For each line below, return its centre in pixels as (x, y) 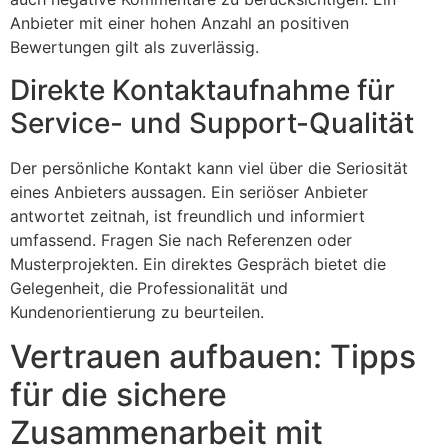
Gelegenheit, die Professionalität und (149, 287)
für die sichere (118, 395)
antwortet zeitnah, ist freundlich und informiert (187, 215)
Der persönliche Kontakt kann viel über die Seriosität (209, 167)
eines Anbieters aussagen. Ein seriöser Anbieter (189, 191)
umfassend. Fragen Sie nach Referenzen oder (181, 239)
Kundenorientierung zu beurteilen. (137, 311)
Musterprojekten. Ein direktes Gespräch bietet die (198, 263)
